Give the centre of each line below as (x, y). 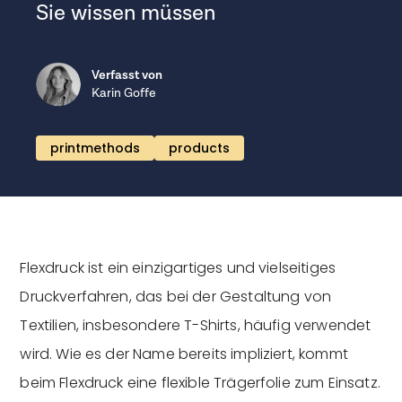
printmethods (95, 148)
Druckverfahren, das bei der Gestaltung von (176, 296)
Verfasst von (127, 75)
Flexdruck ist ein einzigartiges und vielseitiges (178, 267)
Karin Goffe (124, 93)
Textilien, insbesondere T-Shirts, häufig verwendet (196, 325)
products (199, 148)
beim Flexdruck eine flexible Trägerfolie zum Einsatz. (200, 382)
